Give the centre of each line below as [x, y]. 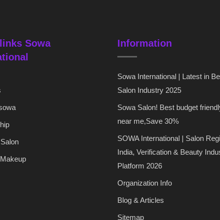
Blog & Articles [141, 200]
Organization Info [145, 183]
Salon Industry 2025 [149, 90]
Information [145, 43]
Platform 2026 [140, 166]
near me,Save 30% [148, 121]
